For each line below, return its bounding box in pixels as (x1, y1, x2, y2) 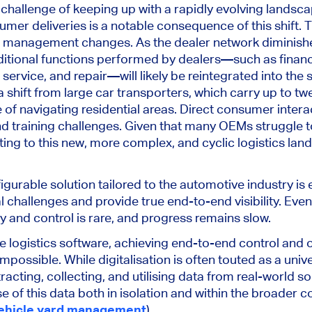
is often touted (173, 251, 256, 267)
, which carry (189, 84, 260, 100)
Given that (125, 118, 182, 133)
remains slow (195, 210, 268, 225)
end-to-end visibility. (164, 193, 284, 208)
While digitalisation (61, 251, 173, 267)
